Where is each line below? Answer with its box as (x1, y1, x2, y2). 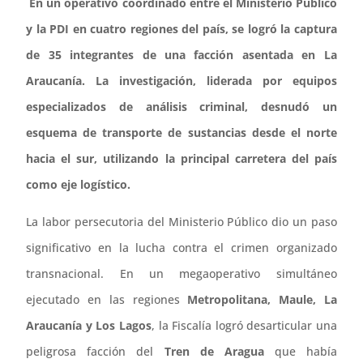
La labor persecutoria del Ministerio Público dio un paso (26, 213, 337, 229)
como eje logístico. (26, 176, 131, 192)
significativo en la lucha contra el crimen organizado (26, 239, 337, 255)
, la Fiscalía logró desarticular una (151, 317, 337, 333)
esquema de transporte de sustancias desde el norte (26, 124, 337, 140)
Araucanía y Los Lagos (26, 317, 152, 333)
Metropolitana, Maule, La (187, 291, 337, 307)
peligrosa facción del (26, 343, 164, 359)
